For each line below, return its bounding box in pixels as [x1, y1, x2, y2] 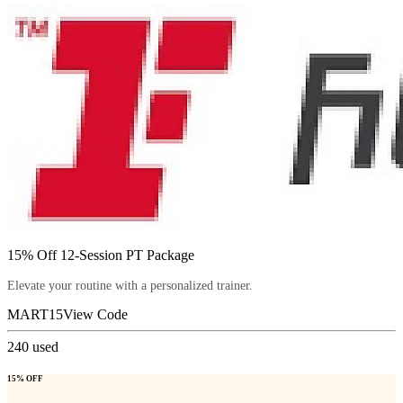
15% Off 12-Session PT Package [7, 246, 194, 263]
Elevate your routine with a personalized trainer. [7, 278, 253, 292]
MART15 [7, 306, 63, 322]
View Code [63, 306, 128, 322]
